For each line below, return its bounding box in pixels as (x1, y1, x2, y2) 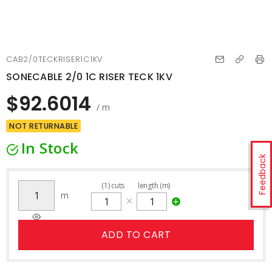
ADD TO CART (101, 228, 171, 242)
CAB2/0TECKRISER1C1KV (6, 54, 103, 64)
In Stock (21, 138, 78, 158)
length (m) (138, 180, 170, 191)
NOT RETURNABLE (9, 121, 78, 131)
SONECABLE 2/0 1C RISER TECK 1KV (6, 70, 172, 84)
